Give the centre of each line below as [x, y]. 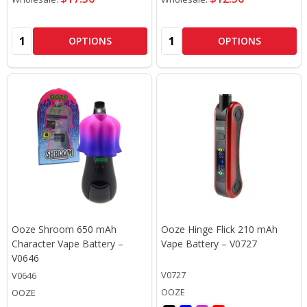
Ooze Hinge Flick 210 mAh [219, 229]
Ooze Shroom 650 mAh [64, 229]
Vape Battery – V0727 [209, 243]
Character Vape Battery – [67, 243]
